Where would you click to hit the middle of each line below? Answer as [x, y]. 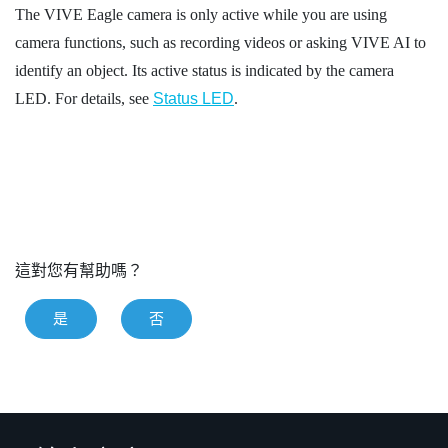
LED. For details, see [84, 99]
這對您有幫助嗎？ [79, 270]
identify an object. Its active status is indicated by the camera [204, 71]
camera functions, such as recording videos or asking [183, 43]
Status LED [193, 99]
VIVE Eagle [83, 15]
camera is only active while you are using [255, 15]
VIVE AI [380, 43]
